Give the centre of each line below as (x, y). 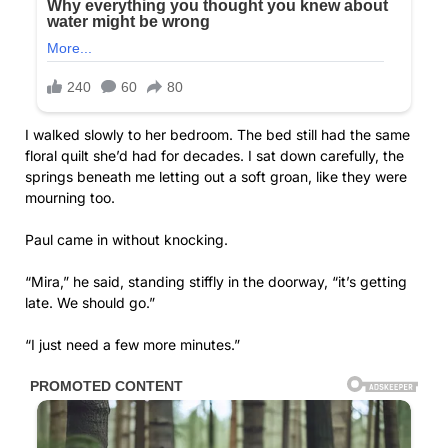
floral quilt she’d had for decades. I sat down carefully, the (214, 156)
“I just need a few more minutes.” (132, 345)
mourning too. (70, 198)
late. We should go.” (90, 303)
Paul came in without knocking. (126, 240)
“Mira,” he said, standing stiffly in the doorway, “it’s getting (216, 282)
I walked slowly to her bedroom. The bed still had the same (217, 135)
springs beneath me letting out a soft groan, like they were (216, 177)
